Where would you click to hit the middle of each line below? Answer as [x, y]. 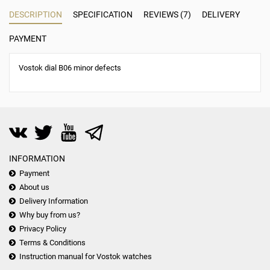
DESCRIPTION [36, 14]
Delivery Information [54, 201]
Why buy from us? [50, 215]
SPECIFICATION [103, 14]
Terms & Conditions [52, 243]
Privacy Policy [43, 229]
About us [34, 187]
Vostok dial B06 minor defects [70, 68]
